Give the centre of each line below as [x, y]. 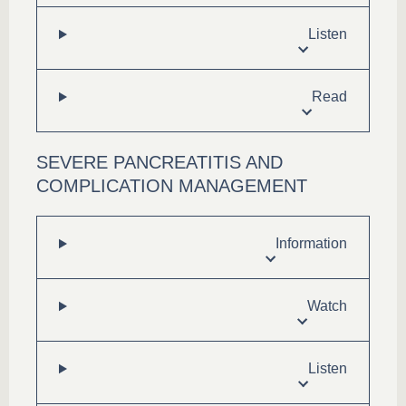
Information [311, 243]
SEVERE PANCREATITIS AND [159, 162]
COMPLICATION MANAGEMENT [172, 186]
